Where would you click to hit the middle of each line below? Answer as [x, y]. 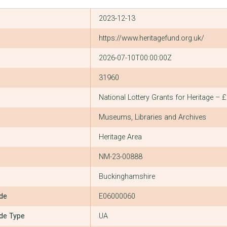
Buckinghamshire [127, 176]
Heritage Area [120, 137]
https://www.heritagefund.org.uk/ [152, 38]
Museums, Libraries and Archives [153, 117]
